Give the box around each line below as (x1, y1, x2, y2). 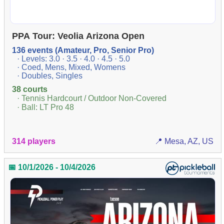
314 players (12, 137, 56, 145)
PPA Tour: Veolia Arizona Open (12, 30, 145, 41)
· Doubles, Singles (17, 71, 83, 80)
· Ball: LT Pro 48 (17, 102, 74, 111)
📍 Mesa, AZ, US (154, 137, 213, 145)
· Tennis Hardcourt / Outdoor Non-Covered (17, 93, 167, 102)
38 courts (12, 84, 48, 93)
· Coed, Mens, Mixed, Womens (17, 62, 126, 71)
